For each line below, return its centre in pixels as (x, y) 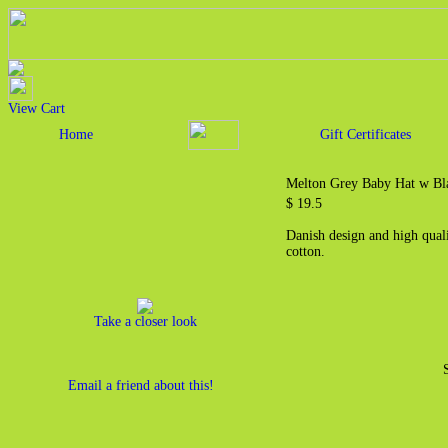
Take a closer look (145, 321)
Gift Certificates (365, 134)
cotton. (305, 251)
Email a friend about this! (141, 385)
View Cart (36, 108)
